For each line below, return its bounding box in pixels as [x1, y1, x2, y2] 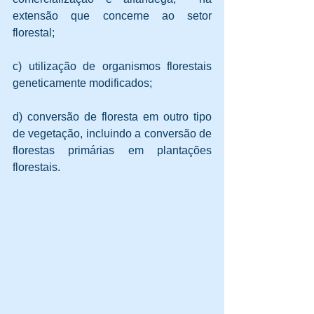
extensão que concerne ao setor [13, 10, 212, 22]
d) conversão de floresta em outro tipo [13, 111, 212, 123]
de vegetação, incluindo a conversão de [13, 128, 212, 139]
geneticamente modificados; [13, 77, 152, 89]
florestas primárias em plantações [13, 144, 212, 156]
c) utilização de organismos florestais [13, 60, 212, 72]
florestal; [13, 27, 55, 39]
